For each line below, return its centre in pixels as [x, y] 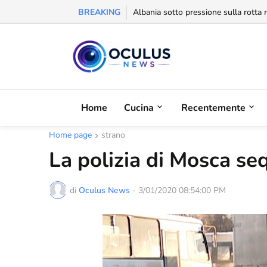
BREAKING [99, 12]
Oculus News [104, 190]
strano [113, 135]
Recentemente [213, 108]
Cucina [139, 108]
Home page [70, 135]
